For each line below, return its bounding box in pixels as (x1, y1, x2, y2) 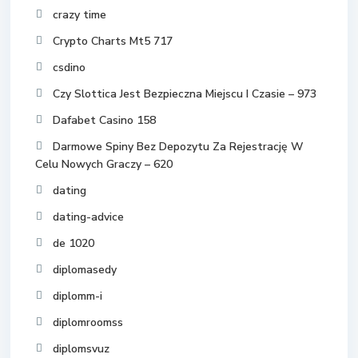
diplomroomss (53, 315, 123, 330)
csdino (53, 60, 86, 75)
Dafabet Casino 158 (53, 113, 156, 128)
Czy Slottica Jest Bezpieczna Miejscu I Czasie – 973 (53, 86, 316, 101)
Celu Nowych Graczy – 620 (35, 157, 173, 172)
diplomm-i (53, 288, 102, 304)
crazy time (53, 7, 106, 22)
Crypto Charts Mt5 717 (53, 34, 173, 49)
